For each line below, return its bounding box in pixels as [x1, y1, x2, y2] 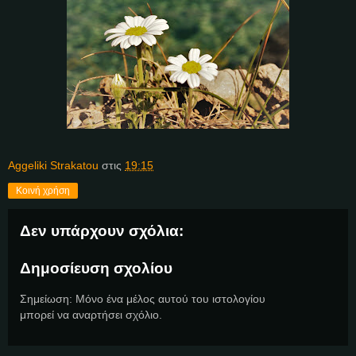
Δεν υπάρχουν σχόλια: [20, 222, 184, 239]
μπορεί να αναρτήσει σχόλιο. [20, 308, 162, 321]
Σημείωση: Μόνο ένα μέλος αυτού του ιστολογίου [20, 292, 265, 305]
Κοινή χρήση [16, 184, 70, 196]
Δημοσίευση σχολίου [20, 260, 172, 277]
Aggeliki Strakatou [8, 158, 99, 172]
